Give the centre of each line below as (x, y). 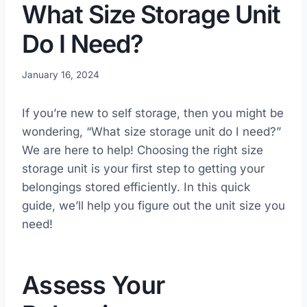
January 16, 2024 (61, 75)
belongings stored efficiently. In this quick (136, 187)
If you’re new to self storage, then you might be (153, 113)
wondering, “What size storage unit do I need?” (151, 132)
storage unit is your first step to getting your (143, 169)
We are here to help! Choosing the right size (143, 150)
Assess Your (94, 285)
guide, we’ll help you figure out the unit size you (153, 206)
